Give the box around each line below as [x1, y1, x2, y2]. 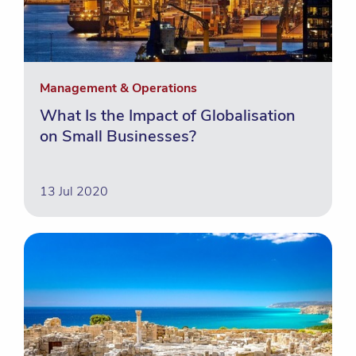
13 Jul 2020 [40, 183, 108, 200]
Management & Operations [40, 79, 197, 97]
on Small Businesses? [40, 126, 196, 147]
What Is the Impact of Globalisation [40, 105, 296, 126]
